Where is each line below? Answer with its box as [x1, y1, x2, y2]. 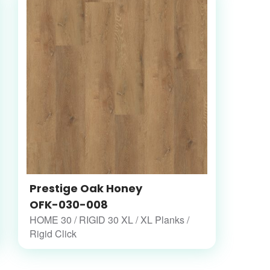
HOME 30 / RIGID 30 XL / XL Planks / [29, 213, 189, 227]
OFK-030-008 [29, 197, 108, 213]
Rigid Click [29, 227, 77, 241]
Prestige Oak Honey [29, 181, 142, 196]
